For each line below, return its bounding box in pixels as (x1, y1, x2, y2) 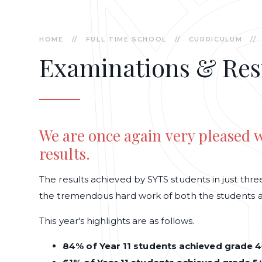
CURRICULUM (188, 35, 243, 44)
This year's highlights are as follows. (39, 215, 195, 227)
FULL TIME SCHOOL (85, 35, 167, 44)
